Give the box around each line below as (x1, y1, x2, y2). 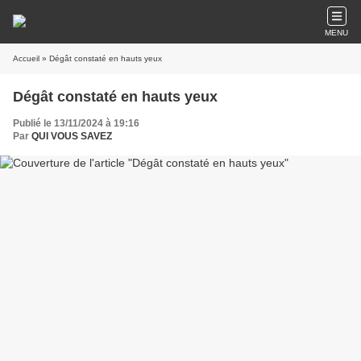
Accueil (13, 54, 39, 63)
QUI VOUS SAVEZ (31, 131, 112, 142)
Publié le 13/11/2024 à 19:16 (13, 118, 139, 129)
